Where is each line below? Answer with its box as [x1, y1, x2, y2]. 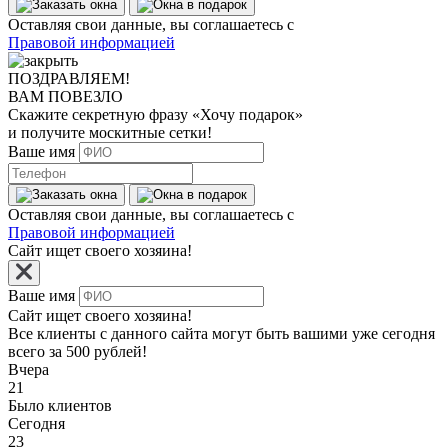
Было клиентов [8, 397, 112, 414]
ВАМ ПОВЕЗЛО [8, 88, 123, 105]
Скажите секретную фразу [8, 106, 192, 123]
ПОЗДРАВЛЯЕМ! [8, 70, 130, 87]
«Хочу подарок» [192, 106, 303, 123]
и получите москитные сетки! [8, 124, 212, 141]
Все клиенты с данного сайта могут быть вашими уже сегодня [8, 325, 435, 342]
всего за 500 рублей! [8, 343, 147, 360]
